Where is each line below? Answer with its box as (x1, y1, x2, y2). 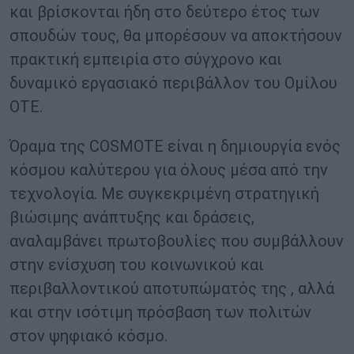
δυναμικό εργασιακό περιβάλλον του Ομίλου (9, 73, 337, 93)
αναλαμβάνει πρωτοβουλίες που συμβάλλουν (9, 232, 344, 251)
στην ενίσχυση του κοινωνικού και (9, 255, 264, 275)
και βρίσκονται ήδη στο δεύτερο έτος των (9, 2, 320, 22)
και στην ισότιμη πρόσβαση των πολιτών (9, 303, 311, 322)
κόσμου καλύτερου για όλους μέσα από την (9, 160, 328, 180)
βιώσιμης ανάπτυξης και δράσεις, (9, 208, 254, 228)
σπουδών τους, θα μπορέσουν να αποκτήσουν (9, 26, 342, 46)
